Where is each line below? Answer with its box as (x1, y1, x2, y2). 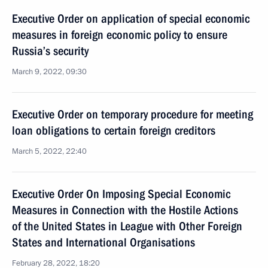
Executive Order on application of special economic (12, 11, 249, 26)
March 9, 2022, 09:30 (12, 66, 87, 77)
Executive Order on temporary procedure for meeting (12, 107, 253, 121)
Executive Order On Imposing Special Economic (12, 187, 230, 201)
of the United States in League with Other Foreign (12, 219, 242, 233)
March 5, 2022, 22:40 (12, 146, 87, 157)
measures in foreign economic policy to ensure (12, 28, 227, 42)
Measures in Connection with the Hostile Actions (12, 203, 238, 217)
